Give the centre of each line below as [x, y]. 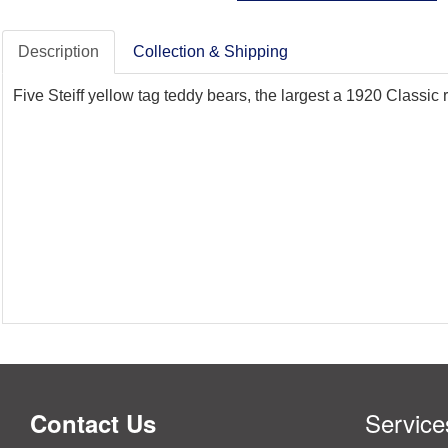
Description [58, 51]
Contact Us [93, 422]
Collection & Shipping [210, 51]
